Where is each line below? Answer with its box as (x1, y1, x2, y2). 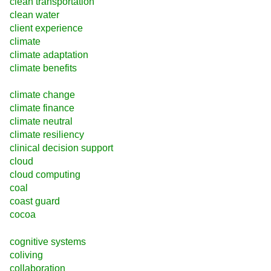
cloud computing (10, 169, 80, 180)
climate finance (10, 103, 74, 114)
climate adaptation (10, 49, 88, 60)
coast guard (10, 196, 60, 207)
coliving (10, 249, 43, 260)
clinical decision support (10, 143, 113, 154)
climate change (10, 90, 75, 100)
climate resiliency (10, 129, 84, 140)
